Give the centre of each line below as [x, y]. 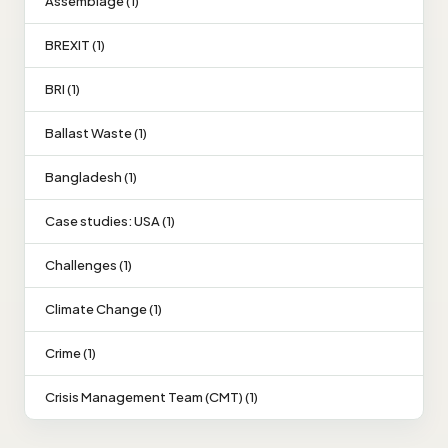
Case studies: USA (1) [110, 220]
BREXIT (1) [75, 44]
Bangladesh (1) [91, 176]
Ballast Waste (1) [96, 132]
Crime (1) [70, 352]
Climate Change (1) [103, 308]
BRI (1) [62, 88]
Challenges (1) [88, 264]
